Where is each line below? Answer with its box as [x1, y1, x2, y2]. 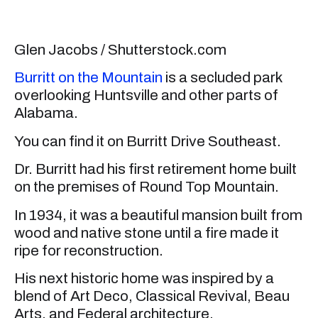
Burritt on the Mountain [14, 70, 163, 86]
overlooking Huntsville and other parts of [14, 87, 278, 104]
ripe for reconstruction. [14, 242, 163, 258]
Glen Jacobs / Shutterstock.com [14, 42, 226, 58]
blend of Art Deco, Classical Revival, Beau [14, 288, 290, 305]
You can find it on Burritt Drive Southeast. [14, 133, 281, 149]
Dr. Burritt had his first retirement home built [14, 161, 297, 177]
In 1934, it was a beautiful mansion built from [14, 207, 302, 223]
